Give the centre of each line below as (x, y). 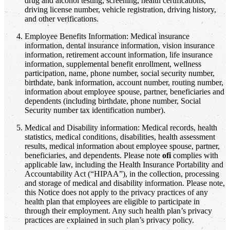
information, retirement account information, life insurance (119, 54)
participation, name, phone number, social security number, (120, 73)
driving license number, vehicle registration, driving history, (120, 9)
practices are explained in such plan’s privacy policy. (109, 220)
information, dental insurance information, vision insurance (120, 45)
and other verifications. (62, 18)
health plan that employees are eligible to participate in (112, 201)
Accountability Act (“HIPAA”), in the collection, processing (122, 174)
